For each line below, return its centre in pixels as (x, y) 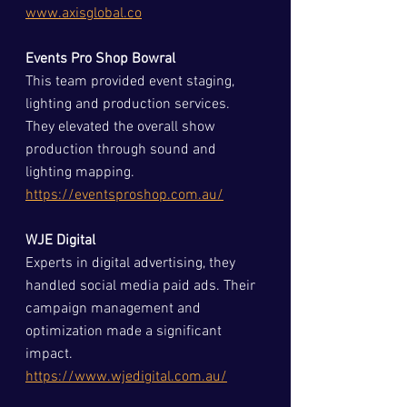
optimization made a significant (125, 331)
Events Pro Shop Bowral (100, 59)
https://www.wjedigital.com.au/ (126, 377)
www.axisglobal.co (84, 13)
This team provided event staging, (132, 81)
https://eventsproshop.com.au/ (124, 195)
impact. (53, 354)
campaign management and (115, 308)
